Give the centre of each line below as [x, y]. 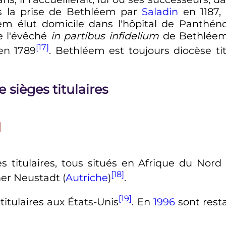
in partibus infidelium [105, 36]
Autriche [87, 177]
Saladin [160, 12]
